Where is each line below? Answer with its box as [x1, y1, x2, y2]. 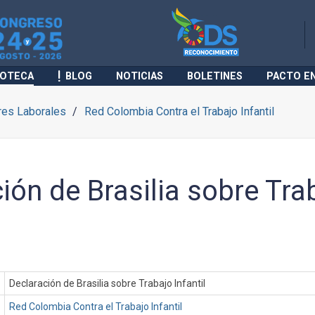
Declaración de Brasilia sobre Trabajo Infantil [9, 278, 206, 289]
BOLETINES [187, 70, 243, 82]
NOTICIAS [116, 70, 164, 82]
